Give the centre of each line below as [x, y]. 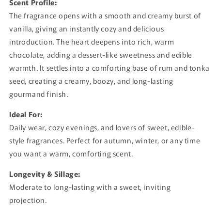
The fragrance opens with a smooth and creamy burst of [105, 15]
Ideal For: [26, 114]
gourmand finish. [39, 94]
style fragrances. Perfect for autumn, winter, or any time [105, 140]
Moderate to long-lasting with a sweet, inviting [90, 187]
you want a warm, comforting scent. [71, 154]
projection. [28, 200]
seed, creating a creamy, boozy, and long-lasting [91, 81]
